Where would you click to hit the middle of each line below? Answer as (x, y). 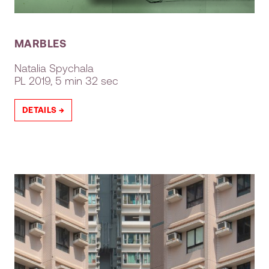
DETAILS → (44, 110)
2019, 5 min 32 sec (72, 80)
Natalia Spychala (54, 68)
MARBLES (41, 43)
